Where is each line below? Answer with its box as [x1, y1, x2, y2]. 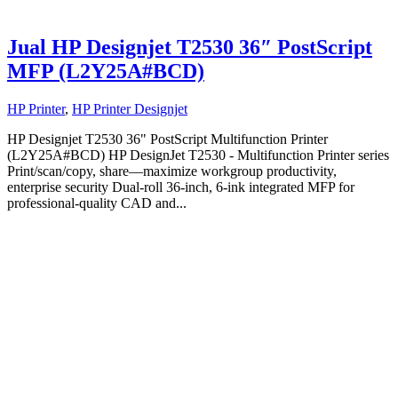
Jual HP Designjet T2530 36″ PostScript [7, 36, 372, 60]
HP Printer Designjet [72, 101, 187, 117]
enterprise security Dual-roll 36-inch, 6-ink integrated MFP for [7, 179, 354, 195]
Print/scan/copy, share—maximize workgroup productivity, [7, 163, 337, 179]
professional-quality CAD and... [7, 195, 187, 211]
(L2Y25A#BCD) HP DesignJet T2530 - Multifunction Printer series [7, 147, 389, 163]
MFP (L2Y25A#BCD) [7, 60, 204, 84]
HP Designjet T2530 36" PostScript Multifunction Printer [7, 131, 328, 147]
